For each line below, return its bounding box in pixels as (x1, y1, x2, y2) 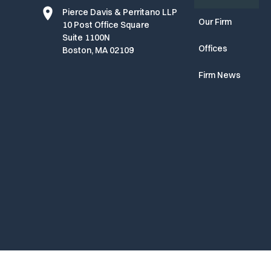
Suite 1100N (62, 32, 111, 44)
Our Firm (198, 16, 232, 28)
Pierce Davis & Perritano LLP (62, 7, 178, 18)
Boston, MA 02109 (62, 45, 134, 56)
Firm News (198, 70, 241, 81)
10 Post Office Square (62, 19, 150, 31)
